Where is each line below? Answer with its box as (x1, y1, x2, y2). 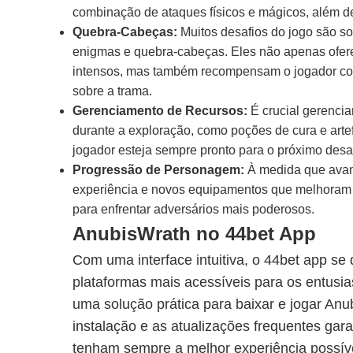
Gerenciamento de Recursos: (72, 104, 247, 117)
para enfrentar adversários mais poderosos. (72, 203, 314, 216)
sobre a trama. (72, 84, 152, 98)
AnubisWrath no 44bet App (72, 223, 316, 244)
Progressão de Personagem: (72, 163, 244, 176)
